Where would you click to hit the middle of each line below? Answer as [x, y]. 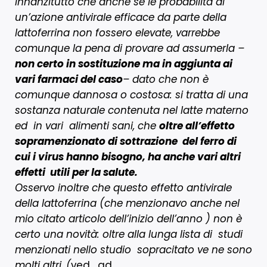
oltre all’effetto [197, 125]
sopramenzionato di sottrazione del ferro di [126, 141]
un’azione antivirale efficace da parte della [121, 17]
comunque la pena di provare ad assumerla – [130, 48]
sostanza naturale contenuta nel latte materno [132, 110]
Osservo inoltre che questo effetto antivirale [123, 187]
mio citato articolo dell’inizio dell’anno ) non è [128, 218]
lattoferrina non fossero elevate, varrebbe [117, 32]
